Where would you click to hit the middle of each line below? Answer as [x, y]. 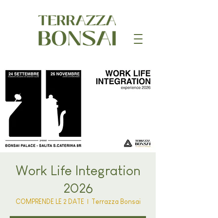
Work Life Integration [78, 171]
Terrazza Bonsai [116, 201]
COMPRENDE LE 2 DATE [50, 201]
